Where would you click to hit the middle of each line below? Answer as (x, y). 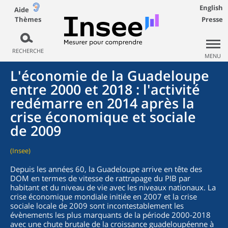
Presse (212, 19)
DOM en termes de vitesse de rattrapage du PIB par (100, 178)
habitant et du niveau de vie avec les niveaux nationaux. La (113, 187)
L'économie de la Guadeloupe (110, 76)
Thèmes (28, 19)
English (211, 8)
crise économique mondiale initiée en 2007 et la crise (104, 196)
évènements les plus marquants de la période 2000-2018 (110, 215)
